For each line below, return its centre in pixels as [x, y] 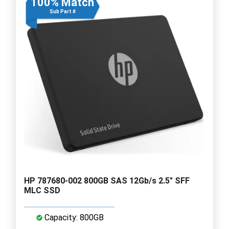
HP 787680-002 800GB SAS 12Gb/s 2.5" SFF [107, 180]
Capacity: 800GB [73, 217]
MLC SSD [42, 190]
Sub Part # [62, 11]
